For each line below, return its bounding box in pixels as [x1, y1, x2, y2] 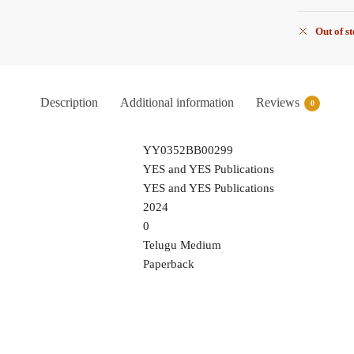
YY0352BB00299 [142, 143, 233, 156]
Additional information [120, 95, 234, 109]
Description [40, 95, 98, 109]
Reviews [256, 95, 299, 109]
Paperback [142, 257, 194, 270]
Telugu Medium [142, 238, 221, 251]
